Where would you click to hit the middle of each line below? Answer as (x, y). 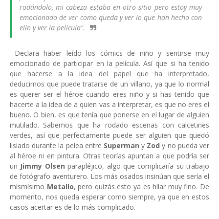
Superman (122, 146)
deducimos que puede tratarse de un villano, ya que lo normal (109, 84)
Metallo (60, 187)
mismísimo (28, 187)
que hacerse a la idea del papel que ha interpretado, (109, 74)
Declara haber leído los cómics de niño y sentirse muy (109, 53)
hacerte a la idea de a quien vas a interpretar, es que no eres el (109, 105)
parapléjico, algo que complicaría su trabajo (137, 166)
